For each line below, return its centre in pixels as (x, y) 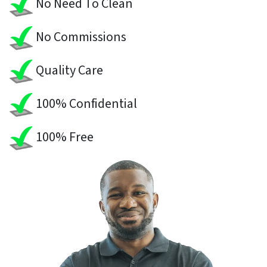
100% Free (63, 137)
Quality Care (68, 71)
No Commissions (80, 37)
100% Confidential (85, 104)
